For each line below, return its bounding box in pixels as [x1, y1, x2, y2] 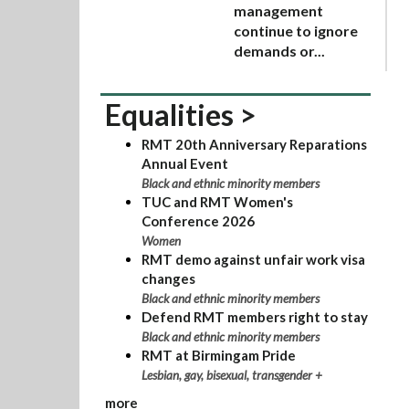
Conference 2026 [141, 212, 255, 229]
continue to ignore [234, 22, 358, 39]
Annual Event [141, 154, 228, 172]
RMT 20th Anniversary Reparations [141, 135, 367, 152]
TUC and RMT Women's [141, 193, 293, 210]
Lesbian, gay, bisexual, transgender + [141, 367, 322, 383]
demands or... [234, 42, 325, 59]
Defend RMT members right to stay [141, 308, 368, 325]
